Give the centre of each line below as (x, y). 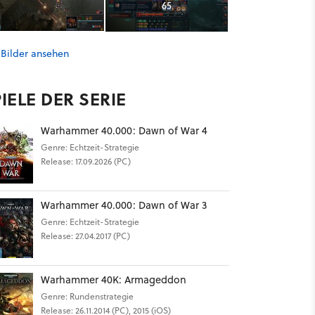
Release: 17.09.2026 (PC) (85, 161)
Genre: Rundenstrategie (87, 296)
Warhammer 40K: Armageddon (113, 279)
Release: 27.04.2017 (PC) (85, 236)
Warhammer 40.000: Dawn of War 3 (123, 205)
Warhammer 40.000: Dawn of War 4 (124, 130)
